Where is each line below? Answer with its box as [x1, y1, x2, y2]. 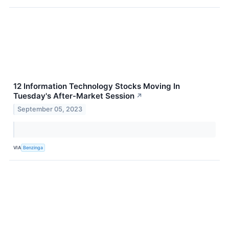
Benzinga [23, 145, 43, 151]
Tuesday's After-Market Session [13, 90, 134, 101]
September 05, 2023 [17, 105, 83, 113]
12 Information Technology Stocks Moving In [13, 81, 180, 91]
